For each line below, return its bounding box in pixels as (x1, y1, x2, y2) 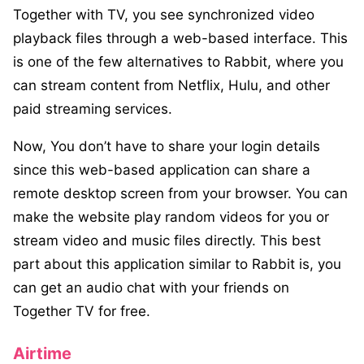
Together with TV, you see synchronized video (13, 6, 314, 24)
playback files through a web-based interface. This (13, 30, 348, 47)
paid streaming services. (13, 101, 172, 118)
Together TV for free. (13, 303, 150, 320)
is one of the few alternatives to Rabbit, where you (13, 54, 344, 71)
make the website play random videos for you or (13, 209, 329, 226)
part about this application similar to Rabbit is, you (13, 256, 341, 273)
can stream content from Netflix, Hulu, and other (13, 77, 330, 94)
